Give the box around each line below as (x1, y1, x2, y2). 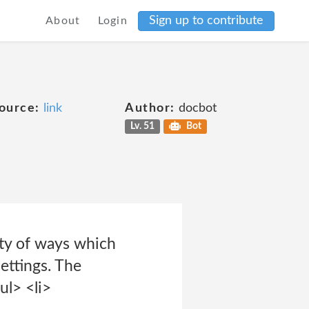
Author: (125, 102, 175, 114)
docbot (175, 102, 217, 114)
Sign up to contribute (149, 14, 263, 27)
